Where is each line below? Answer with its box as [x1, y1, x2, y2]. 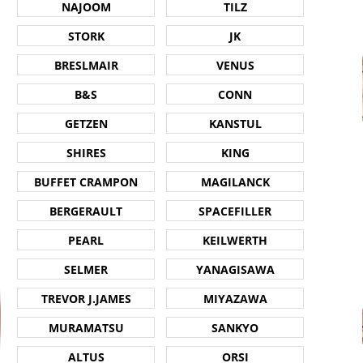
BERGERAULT [49, 203, 122, 219]
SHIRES [66, 144, 106, 160]
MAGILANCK [200, 173, 270, 190]
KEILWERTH [203, 232, 267, 248]
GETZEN [64, 115, 108, 131]
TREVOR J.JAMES [41, 290, 131, 306]
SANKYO [211, 319, 258, 335]
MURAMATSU [48, 319, 124, 335]
